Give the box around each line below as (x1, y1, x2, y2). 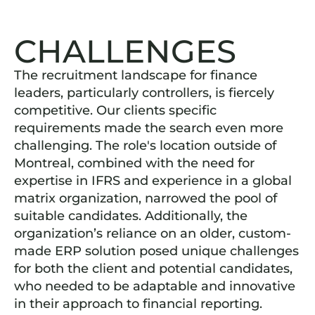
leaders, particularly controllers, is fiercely (14, 85, 274, 101)
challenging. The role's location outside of (14, 138, 276, 153)
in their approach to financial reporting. (14, 296, 262, 311)
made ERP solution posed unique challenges (14, 243, 299, 259)
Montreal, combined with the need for (14, 155, 255, 171)
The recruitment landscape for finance (14, 67, 257, 83)
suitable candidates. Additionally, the (14, 208, 247, 224)
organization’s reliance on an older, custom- (14, 226, 291, 241)
